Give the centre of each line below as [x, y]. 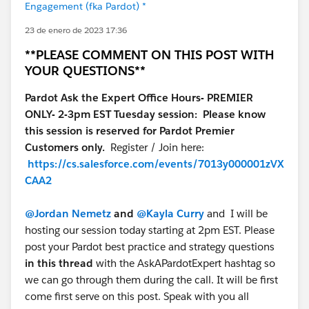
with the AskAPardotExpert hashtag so [184, 263]
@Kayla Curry [170, 213]
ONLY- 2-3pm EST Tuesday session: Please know [145, 114]
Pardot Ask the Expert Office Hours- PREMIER [139, 98]
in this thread [59, 263]
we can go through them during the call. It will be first [151, 280]
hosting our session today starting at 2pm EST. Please [150, 230]
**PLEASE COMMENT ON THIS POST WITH [149, 55]
